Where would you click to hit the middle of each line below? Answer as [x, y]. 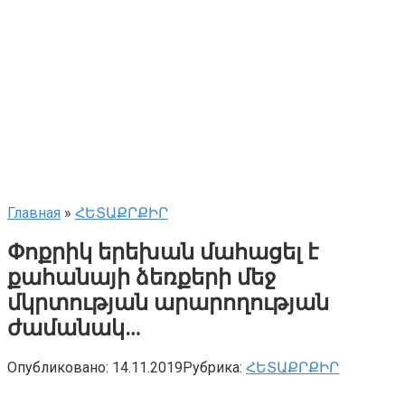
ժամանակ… [74, 328]
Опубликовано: [58, 367]
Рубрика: [212, 367]
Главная [34, 213]
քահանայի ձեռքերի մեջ [141, 277]
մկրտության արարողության [168, 302]
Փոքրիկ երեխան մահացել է [163, 252]
